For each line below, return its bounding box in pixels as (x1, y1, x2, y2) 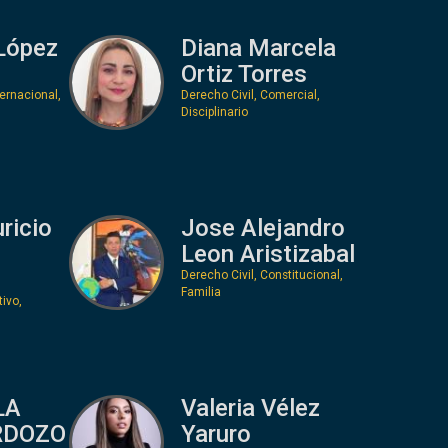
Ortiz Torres (181, 59, 307, 88)
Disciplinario (181, 104, 248, 119)
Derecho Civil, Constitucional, (181, 267, 343, 282)
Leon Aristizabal (181, 239, 355, 268)
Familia (181, 284, 221, 299)
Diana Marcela (181, 33, 336, 62)
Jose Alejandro (181, 213, 345, 242)
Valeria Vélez (181, 393, 320, 422)
